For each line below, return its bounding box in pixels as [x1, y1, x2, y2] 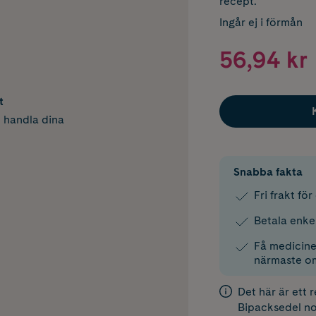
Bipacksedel [237, 300, 301, 315]
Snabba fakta [233, 165, 303, 179]
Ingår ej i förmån [219, 16, 303, 29]
